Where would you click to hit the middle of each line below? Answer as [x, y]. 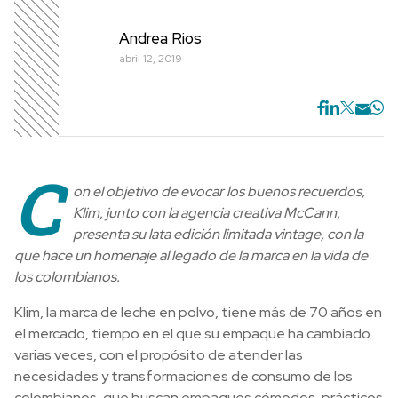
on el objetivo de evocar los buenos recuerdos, [219, 191]
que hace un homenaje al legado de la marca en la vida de [191, 255]
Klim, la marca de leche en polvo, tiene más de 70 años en [198, 312]
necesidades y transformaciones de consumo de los [183, 376]
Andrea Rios [160, 39]
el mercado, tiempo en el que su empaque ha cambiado [192, 333]
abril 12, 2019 [151, 59]
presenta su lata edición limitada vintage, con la [218, 234]
